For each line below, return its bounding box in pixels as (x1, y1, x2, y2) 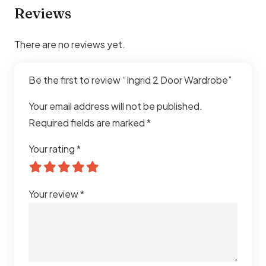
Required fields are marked (28, 116, 147, 129)
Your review (28, 187, 80, 200)
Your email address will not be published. (28, 99, 202, 112)
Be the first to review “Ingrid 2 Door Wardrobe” (28, 73, 233, 86)
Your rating (28, 142, 77, 155)
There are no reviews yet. (14, 37, 125, 50)
